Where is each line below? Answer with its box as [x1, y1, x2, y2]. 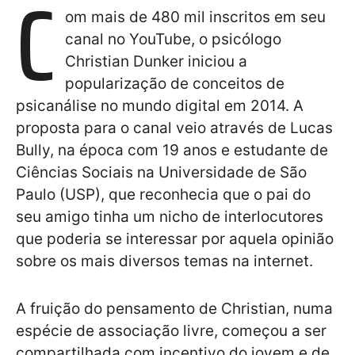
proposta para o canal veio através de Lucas [16, 119, 333, 138]
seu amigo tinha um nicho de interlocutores [16, 208, 323, 227]
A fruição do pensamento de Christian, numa [16, 300, 333, 319]
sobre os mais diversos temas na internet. [16, 252, 317, 271]
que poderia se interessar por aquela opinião [16, 230, 334, 249]
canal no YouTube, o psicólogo [65, 30, 281, 49]
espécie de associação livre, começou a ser [16, 322, 326, 341]
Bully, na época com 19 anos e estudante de [16, 141, 328, 160]
